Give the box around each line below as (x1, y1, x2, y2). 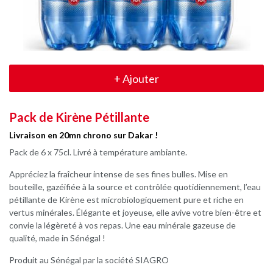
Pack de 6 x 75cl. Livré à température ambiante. (9, 147, 187, 157)
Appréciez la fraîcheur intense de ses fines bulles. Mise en (9, 169, 228, 179)
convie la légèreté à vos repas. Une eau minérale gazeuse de (9, 220, 236, 230)
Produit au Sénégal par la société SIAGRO (9, 255, 169, 265)
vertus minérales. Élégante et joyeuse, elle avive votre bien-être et (9, 207, 261, 218)
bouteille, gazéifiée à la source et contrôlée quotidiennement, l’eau (9, 182, 261, 192)
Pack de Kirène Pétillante (9, 110, 149, 124)
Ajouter (121, 71, 159, 85)
